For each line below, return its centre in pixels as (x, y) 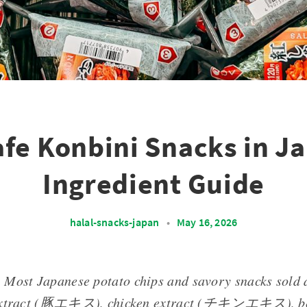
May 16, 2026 (207, 222)
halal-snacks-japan (114, 222)
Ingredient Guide (153, 184)
